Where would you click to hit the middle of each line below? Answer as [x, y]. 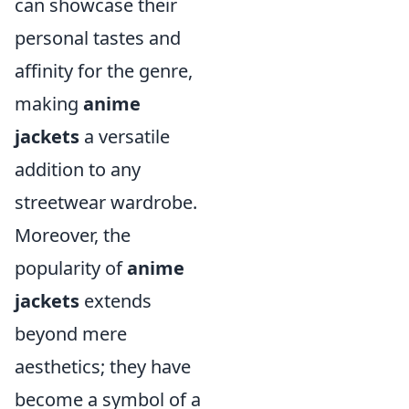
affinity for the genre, [104, 71]
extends [115, 301]
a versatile [125, 136]
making [49, 104]
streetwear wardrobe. [106, 202]
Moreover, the [73, 235]
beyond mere [71, 334]
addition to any [78, 169]
